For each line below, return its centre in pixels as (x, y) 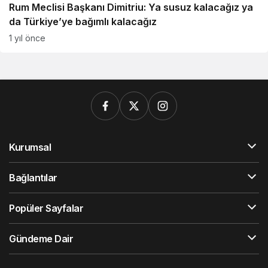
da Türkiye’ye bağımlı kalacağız (83, 22)
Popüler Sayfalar (46, 208)
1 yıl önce (27, 38)
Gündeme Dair (41, 239)
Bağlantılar (33, 178)
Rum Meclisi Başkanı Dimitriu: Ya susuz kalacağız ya (131, 7)
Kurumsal (30, 147)
